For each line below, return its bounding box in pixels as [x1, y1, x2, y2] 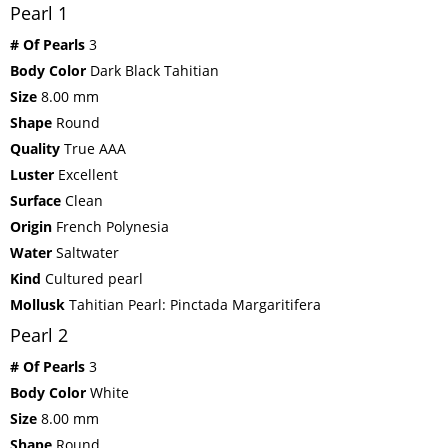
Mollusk [10, 294, 65, 314]
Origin [10, 216, 52, 236]
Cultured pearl [41, 268, 143, 288]
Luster [10, 164, 54, 184]
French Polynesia [52, 216, 169, 236]
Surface [10, 190, 61, 210]
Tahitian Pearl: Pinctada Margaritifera [65, 294, 321, 314]
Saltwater [52, 242, 119, 262]
